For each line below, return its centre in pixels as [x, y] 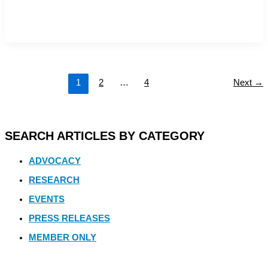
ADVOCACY [55, 161]
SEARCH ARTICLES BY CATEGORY [105, 135]
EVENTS [47, 199]
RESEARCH [54, 180]
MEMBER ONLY [63, 237]
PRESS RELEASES [69, 218]
